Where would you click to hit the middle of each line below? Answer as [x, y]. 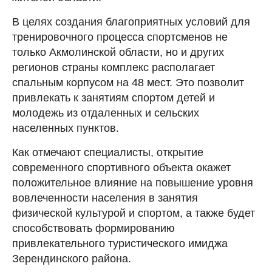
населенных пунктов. [66, 128]
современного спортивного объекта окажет [121, 168]
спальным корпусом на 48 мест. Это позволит [128, 83]
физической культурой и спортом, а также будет [134, 213]
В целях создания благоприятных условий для [131, 22]
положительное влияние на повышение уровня [133, 183]
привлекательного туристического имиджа [120, 243]
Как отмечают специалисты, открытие [108, 152]
